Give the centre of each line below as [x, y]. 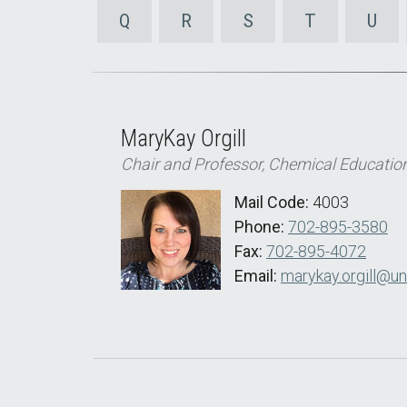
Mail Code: [273, 202]
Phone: [261, 227]
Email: [258, 276]
